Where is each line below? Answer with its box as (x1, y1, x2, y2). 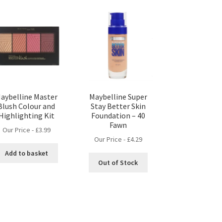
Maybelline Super (89, 91, 147, 102)
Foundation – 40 (91, 110, 145, 120)
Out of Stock (98, 158, 138, 167)
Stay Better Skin (90, 101, 146, 111)
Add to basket (4, 148, 48, 158)
